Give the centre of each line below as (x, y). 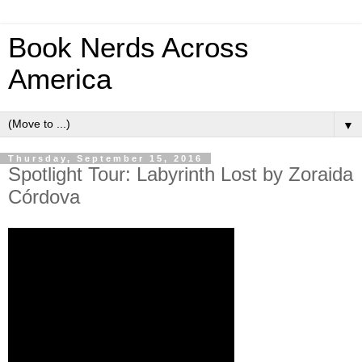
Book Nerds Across (128, 48)
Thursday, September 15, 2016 (105, 158)
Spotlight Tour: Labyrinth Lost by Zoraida (181, 174)
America (60, 79)
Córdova (44, 197)
